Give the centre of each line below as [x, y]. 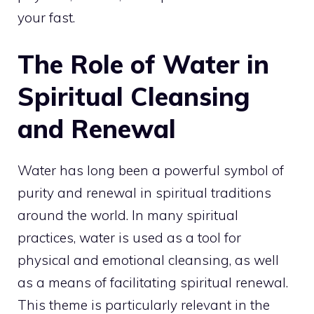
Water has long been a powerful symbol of [151, 171]
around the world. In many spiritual [128, 216]
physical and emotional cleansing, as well [148, 260]
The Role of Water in [143, 64]
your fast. [46, 17]
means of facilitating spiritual [140, 283]
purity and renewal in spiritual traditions [144, 193]
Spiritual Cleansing [134, 97]
